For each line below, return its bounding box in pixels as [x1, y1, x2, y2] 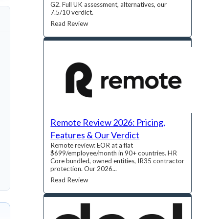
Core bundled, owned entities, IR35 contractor [50, 157, 185, 165]
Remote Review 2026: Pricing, [50, 117, 166, 128]
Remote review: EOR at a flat [50, 141, 133, 150]
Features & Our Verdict [50, 130, 140, 141]
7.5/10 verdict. [50, 8, 94, 17]
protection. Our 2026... [50, 165, 117, 173]
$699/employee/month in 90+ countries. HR [50, 149, 177, 157]
